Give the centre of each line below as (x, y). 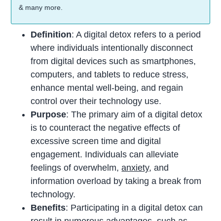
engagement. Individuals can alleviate (105, 155)
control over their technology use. (96, 101)
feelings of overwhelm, (76, 168)
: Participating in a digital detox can (134, 208)
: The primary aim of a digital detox (134, 115)
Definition (51, 35)
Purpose (49, 115)
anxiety (135, 168)
